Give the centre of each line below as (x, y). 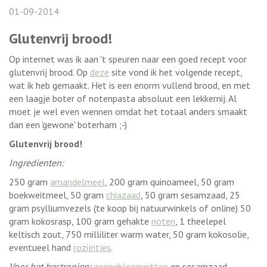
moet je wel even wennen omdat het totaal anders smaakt (128, 112)
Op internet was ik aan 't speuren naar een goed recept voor (128, 59)
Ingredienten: (36, 163)
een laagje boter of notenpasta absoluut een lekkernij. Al (123, 99)
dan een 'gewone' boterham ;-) (69, 125)
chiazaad (123, 195)
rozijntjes (92, 248)
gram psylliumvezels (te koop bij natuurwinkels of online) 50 (130, 208)
